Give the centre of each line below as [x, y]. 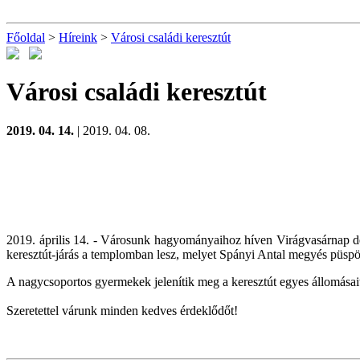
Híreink [78, 37]
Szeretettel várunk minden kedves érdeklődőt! [122, 311]
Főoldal [26, 37]
